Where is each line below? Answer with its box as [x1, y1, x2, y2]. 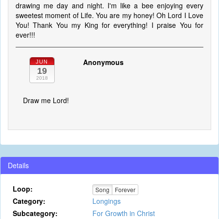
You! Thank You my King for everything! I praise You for [16, 20, 203, 30]
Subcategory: [13, 208, 58, 218]
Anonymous [83, 57, 124, 67]
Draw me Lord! [23, 95, 69, 105]
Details [8, 160, 29, 170]
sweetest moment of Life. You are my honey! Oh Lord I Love [16, 10, 203, 20]
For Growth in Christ [92, 208, 155, 218]
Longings [92, 196, 121, 206]
